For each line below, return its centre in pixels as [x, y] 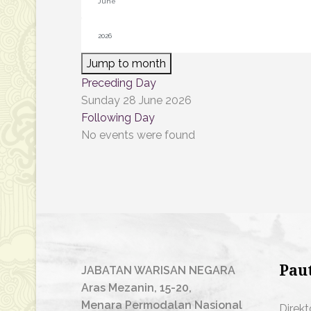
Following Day [118, 118]
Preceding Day [119, 83]
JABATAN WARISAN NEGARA [158, 270]
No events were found [138, 135]
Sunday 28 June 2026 [136, 100]
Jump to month [126, 64]
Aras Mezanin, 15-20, [136, 288]
